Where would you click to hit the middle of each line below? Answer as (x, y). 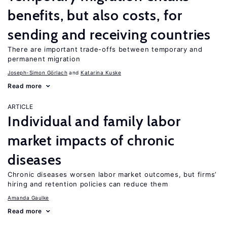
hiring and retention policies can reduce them (88, 184)
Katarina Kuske (101, 72)
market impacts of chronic (91, 140)
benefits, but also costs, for (95, 15)
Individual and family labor (94, 121)
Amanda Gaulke (28, 198)
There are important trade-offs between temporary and (105, 49)
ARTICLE (20, 107)
